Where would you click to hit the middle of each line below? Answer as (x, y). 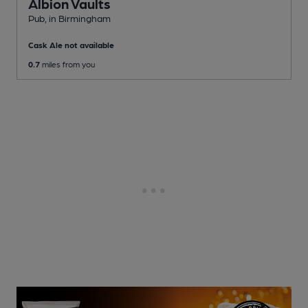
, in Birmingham (78, 18)
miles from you (67, 64)
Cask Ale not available (71, 44)
